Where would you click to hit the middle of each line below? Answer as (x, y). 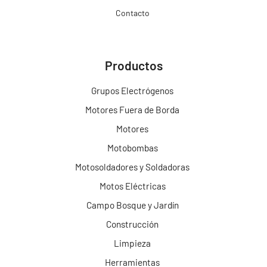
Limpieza (133, 243)
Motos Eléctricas (132, 186)
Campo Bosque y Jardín (132, 205)
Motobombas (132, 148)
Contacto (132, 13)
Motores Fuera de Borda (133, 109)
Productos (133, 65)
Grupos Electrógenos (133, 90)
